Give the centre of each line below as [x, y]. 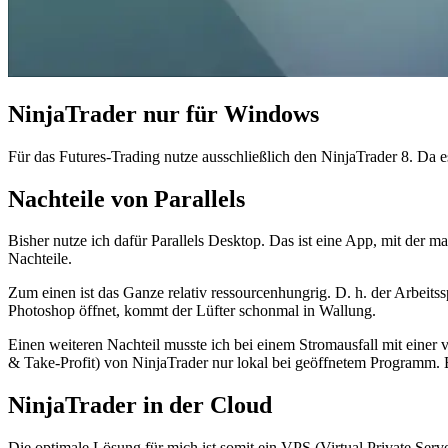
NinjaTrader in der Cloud [140, 405]
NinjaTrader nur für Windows [163, 113]
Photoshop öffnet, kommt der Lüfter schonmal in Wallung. [192, 311]
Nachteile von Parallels [126, 198]
